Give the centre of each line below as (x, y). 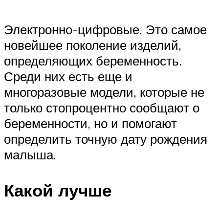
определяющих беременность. (93, 60)
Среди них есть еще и (68, 76)
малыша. (30, 154)
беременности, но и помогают (90, 123)
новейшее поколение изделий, (93, 45)
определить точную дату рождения (106, 139)
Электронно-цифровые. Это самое (105, 29)
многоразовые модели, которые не (104, 92)
